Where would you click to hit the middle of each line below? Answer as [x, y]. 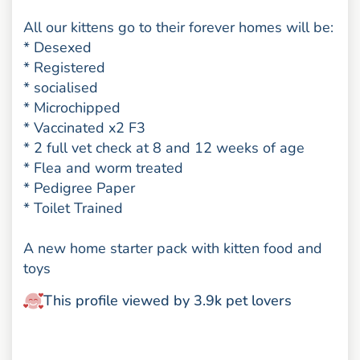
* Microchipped [72, 108]
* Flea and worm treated [104, 168]
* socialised [61, 88]
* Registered [65, 68]
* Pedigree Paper [80, 188]
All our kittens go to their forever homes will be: [179, 28]
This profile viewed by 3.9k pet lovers [168, 300]
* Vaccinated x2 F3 [85, 128]
